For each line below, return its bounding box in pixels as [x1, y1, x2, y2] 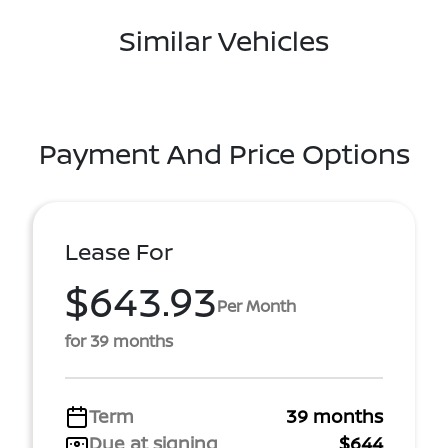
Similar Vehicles [119, 21, 329, 59]
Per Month [217, 294, 296, 317]
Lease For [65, 236, 173, 267]
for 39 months [65, 330, 173, 352]
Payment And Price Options [38, 134, 410, 172]
